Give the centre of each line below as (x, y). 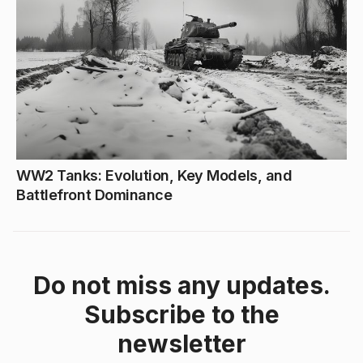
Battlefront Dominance (94, 194)
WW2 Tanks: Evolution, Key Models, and (154, 175)
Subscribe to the (181, 314)
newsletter (181, 343)
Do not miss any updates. (181, 285)
